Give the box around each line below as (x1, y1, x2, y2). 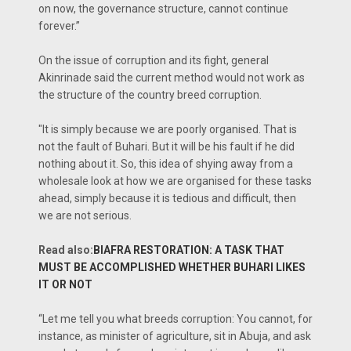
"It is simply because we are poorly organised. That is (38, 123, 297, 136)
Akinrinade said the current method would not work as (38, 71, 305, 85)
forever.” (38, 20, 80, 33)
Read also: (38, 244, 93, 257)
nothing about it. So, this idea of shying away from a (38, 157, 293, 171)
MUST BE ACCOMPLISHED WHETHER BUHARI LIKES (38, 261, 306, 274)
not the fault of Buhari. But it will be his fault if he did (38, 140, 295, 154)
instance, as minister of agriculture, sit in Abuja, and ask (38, 330, 311, 343)
